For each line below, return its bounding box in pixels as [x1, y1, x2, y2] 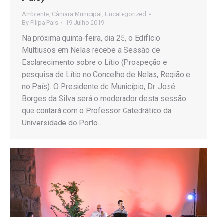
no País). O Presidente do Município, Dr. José [22, 81, 175, 91]
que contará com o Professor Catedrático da [22, 106, 171, 115]
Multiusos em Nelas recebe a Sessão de [22, 45, 160, 55]
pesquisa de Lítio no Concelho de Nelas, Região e [22, 69, 190, 79]
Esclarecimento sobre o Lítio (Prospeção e [22, 57, 167, 67]
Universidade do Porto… [22, 118, 103, 127]
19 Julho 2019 [65, 18, 104, 26]
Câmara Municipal [52, 10, 102, 17]
